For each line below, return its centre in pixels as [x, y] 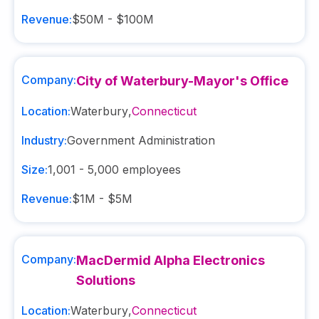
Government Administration [141, 140]
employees [150, 169]
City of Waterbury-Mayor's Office [182, 81]
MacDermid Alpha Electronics [171, 260]
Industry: [44, 140]
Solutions [106, 280]
